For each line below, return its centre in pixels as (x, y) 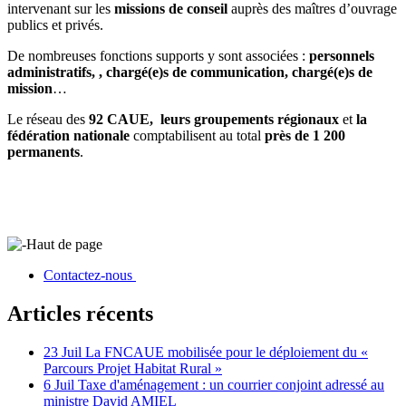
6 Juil (59, 384)
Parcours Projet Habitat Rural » (133, 368)
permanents (43, 151)
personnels (342, 55)
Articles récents (80, 313)
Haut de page (64, 244)
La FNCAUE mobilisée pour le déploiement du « (227, 352)
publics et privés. (55, 24)
